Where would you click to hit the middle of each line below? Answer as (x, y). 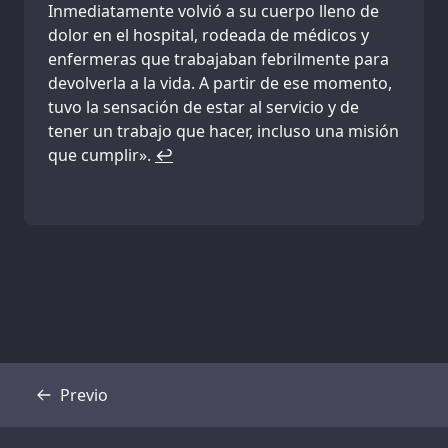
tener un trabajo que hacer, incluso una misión (223, 131)
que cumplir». (101, 155)
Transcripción (95, 405)
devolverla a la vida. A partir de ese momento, (220, 83)
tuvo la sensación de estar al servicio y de (203, 107)
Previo (84, 395)
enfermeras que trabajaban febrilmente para (218, 59)
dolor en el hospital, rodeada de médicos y (208, 35)
